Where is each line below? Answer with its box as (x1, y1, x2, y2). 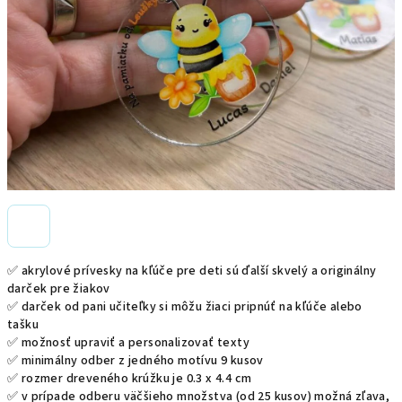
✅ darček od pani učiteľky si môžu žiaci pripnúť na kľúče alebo (7, 298, 363, 316)
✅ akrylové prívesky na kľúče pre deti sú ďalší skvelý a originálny (7, 262, 377, 280)
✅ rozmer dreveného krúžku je (7, 370, 187, 388)
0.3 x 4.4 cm (186, 370, 252, 388)
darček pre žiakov (7, 280, 110, 298)
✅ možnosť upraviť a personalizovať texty (7, 334, 249, 352)
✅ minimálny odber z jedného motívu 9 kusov (7, 352, 264, 370)
